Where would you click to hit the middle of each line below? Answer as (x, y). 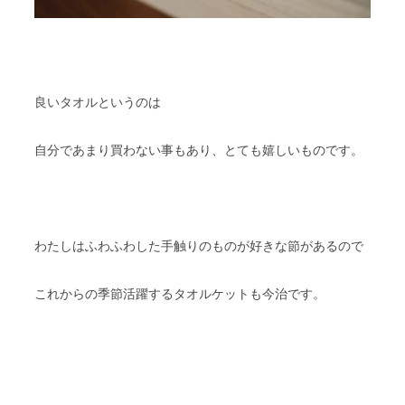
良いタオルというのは (98, 102)
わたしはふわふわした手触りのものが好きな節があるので (199, 245)
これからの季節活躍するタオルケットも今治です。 (180, 293)
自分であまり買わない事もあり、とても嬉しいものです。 (199, 150)
